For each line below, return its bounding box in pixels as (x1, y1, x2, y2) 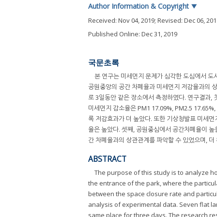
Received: (88, 15, 118, 25)
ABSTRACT (88, 153, 126, 164)
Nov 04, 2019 (118, 15, 155, 25)
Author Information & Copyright (88, 1, 191, 11)
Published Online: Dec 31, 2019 (88, 30, 177, 38)
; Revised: (155, 15, 184, 25)
